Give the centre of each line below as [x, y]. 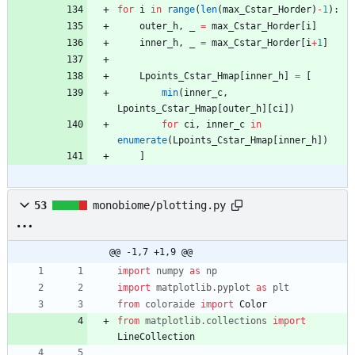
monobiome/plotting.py [159, 206]
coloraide [170, 305]
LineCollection [156, 337]
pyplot [234, 288]
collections [237, 321]
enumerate [142, 141]
